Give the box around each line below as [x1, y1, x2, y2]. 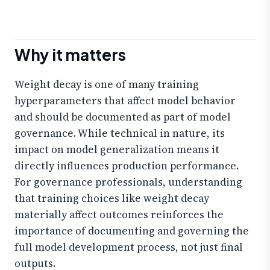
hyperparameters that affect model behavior [14, 93, 236, 108]
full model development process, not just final [14, 240, 243, 255]
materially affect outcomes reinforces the [14, 207, 224, 222]
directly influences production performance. [14, 159, 239, 174]
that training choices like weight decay [14, 191, 209, 206]
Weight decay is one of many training [14, 77, 199, 92]
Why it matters [14, 45, 126, 65]
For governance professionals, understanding [14, 175, 242, 190]
